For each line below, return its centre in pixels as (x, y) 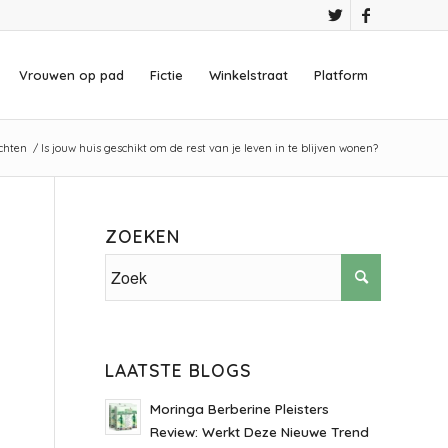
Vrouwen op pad (71, 75)
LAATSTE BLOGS (179, 370)
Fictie (166, 75)
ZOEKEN (143, 236)
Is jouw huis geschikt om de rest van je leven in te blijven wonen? (209, 148)
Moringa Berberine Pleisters (240, 408)
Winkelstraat (248, 75)
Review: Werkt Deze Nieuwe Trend (260, 431)
